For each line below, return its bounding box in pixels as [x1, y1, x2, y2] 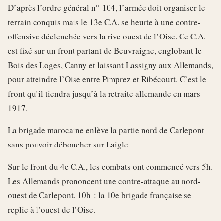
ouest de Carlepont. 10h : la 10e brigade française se [8, 189, 191, 201]
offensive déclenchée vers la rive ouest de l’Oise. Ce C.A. [8, 30, 206, 42]
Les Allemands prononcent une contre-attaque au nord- [8, 175, 201, 186]
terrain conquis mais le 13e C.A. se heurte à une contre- [8, 16, 201, 28]
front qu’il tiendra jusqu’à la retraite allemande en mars [8, 87, 200, 99]
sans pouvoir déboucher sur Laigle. [8, 138, 130, 150]
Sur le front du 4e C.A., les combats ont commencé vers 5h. [8, 160, 213, 172]
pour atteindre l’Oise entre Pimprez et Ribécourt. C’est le [8, 73, 206, 85]
